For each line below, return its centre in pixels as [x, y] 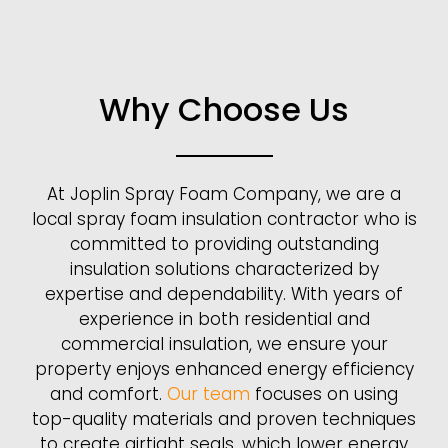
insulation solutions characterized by [224, 269]
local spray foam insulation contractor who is [224, 219]
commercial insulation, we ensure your [224, 344]
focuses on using [324, 394]
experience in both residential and [224, 319]
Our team [208, 394]
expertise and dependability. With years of [224, 294]
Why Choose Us [224, 110]
